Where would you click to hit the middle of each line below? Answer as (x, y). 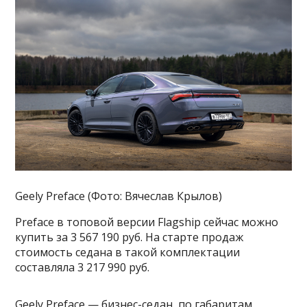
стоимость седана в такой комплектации (128, 253)
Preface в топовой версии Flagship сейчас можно (147, 222)
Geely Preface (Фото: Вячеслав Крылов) (119, 196)
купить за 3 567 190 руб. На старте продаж (130, 237)
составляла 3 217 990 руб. (83, 268)
